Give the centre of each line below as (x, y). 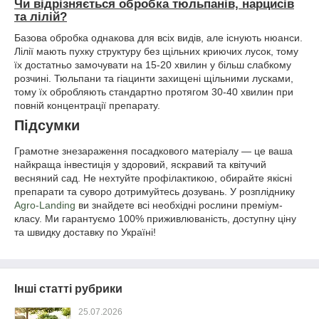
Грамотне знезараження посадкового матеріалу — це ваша (153, 151)
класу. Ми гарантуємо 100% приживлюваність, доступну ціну (155, 219)
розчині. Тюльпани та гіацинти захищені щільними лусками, (154, 79)
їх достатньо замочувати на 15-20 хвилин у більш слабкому (153, 65)
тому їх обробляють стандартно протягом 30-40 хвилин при (154, 92)
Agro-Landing (45, 205)
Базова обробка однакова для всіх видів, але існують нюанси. (158, 38)
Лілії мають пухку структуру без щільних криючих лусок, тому (156, 52)
